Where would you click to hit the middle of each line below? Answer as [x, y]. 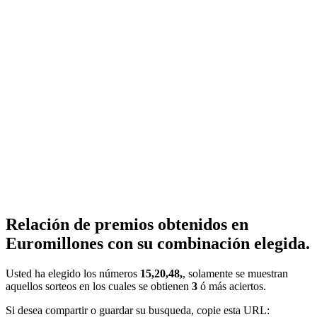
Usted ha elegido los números [73, 273]
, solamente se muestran [235, 273]
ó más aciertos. [232, 286]
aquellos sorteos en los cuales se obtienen [99, 286]
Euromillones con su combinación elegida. [158, 243]
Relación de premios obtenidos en [127, 224]
